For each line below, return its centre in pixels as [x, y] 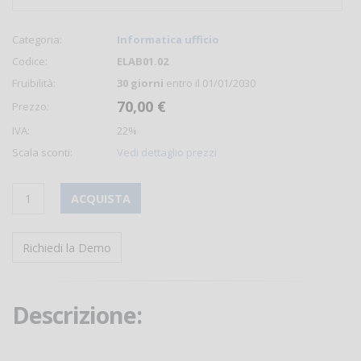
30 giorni [140, 83]
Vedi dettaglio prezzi [167, 152]
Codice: [30, 61]
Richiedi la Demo [67, 247]
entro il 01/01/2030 [210, 83]
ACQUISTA [101, 198]
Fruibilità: [34, 83]
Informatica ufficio [168, 39]
